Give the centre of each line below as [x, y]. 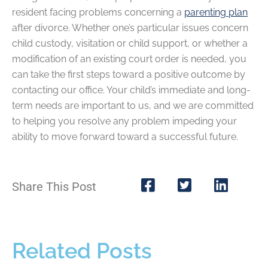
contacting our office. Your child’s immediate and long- [131, 90]
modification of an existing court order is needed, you [129, 59]
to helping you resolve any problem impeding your [124, 121]
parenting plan [216, 12]
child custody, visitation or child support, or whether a [130, 43]
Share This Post [54, 187]
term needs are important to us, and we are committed [133, 105]
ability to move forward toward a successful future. [125, 136]
